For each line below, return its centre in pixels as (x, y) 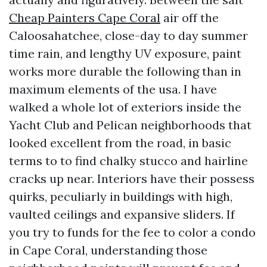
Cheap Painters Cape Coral (85, 18)
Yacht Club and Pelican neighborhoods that (130, 125)
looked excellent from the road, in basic (120, 143)
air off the (190, 18)
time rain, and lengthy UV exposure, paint (125, 53)
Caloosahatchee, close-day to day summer (128, 35)
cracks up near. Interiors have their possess (132, 178)
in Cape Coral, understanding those (108, 250)
